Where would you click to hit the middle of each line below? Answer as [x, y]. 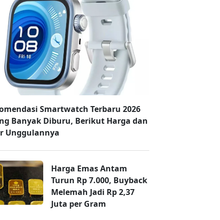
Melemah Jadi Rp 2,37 [93, 192]
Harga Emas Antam [89, 169]
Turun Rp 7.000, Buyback [99, 180]
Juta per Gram [79, 204]
